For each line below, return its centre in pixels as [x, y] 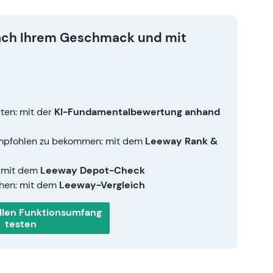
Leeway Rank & [181, 141]
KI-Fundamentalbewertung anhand [137, 112]
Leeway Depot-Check [93, 171]
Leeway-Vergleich [102, 185]
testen [21, 224]
